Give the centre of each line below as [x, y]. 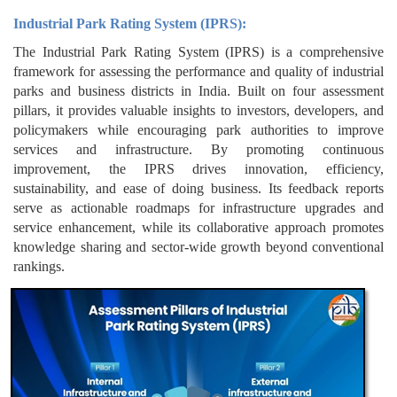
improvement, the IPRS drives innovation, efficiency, [198, 168]
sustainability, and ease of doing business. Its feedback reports [198, 188]
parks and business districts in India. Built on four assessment [198, 90]
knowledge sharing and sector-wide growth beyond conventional [198, 246]
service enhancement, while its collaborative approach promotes [198, 227]
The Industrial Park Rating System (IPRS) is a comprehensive [198, 51]
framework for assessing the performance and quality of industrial [198, 71]
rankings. [39, 266]
